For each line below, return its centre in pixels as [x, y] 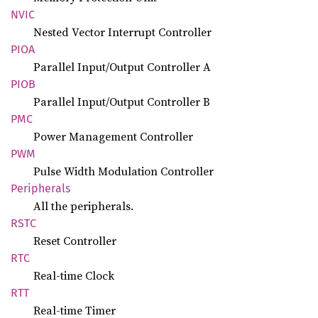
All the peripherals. [83, 206]
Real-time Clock [74, 275]
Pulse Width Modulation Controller [124, 171]
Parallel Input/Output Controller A [122, 67]
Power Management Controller [113, 136]
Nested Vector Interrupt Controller [122, 32]
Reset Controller [75, 241]
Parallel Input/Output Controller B [122, 102]
